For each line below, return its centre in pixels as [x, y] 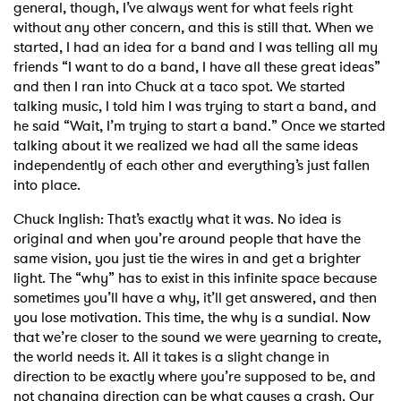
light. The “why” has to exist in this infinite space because [195, 278]
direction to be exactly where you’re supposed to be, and [195, 377]
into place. [47, 185]
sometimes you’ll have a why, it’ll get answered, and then [195, 298]
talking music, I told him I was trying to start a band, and [195, 107]
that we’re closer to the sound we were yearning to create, [197, 337]
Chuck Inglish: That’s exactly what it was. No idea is [177, 219]
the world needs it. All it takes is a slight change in [171, 357]
